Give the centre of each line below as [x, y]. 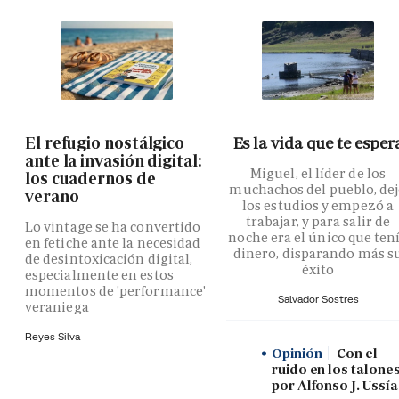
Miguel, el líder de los [318, 173]
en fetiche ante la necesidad [113, 242]
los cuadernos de [90, 179]
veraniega [57, 306]
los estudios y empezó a [318, 205]
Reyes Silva [53, 336]
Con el [356, 353]
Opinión [297, 353]
